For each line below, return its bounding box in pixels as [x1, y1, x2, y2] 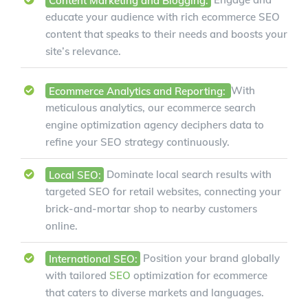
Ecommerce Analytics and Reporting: [48, 84, 228, 98]
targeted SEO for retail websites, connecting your [45, 185, 281, 199]
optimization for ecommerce [131, 269, 267, 283]
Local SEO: [48, 168, 101, 181]
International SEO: [48, 252, 137, 265]
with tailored [45, 269, 109, 283]
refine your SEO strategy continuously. [45, 135, 230, 149]
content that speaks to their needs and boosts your [45, 27, 287, 41]
